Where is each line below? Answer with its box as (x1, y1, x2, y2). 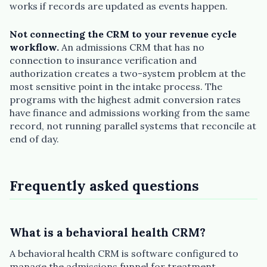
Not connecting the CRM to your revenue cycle (10, 28, 237, 41)
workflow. (10, 41, 59, 54)
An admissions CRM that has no (59, 41, 204, 54)
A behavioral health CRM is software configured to (10, 247, 238, 260)
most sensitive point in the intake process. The (10, 80, 222, 93)
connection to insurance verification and (10, 54, 197, 67)
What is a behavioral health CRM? (10, 225, 206, 240)
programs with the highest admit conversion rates (10, 94, 241, 106)
